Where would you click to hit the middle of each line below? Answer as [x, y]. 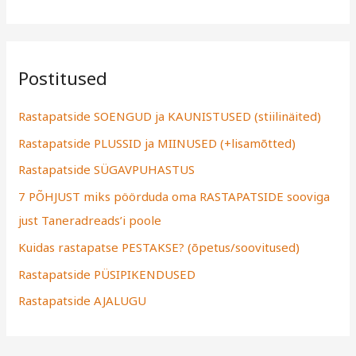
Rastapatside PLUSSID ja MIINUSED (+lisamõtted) [157, 143]
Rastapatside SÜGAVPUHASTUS [107, 170]
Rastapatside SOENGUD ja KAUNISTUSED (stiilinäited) [170, 116]
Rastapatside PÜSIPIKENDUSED [107, 274]
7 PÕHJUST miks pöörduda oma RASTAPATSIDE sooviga [174, 197]
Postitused [63, 79]
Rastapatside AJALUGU [83, 301]
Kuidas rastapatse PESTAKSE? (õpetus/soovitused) [159, 247]
